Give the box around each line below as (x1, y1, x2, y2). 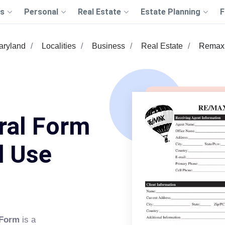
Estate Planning (140, 7, 200, 17)
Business (92, 42, 125, 50)
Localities (42, 42, 76, 50)
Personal (24, 7, 58, 17)
